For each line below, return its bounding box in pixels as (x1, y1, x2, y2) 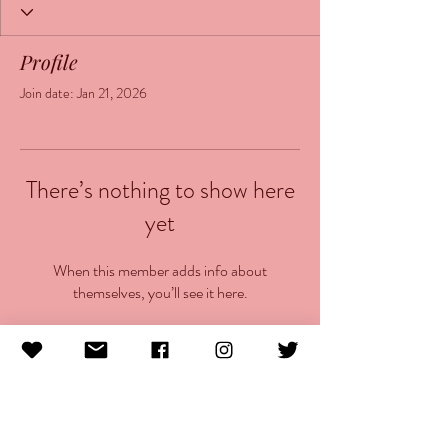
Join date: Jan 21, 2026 (20, 83, 147, 103)
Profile (20, 48, 78, 75)
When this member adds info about (53, 259, 267, 282)
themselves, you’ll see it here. (72, 281, 248, 304)
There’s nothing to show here (25, 173, 295, 207)
